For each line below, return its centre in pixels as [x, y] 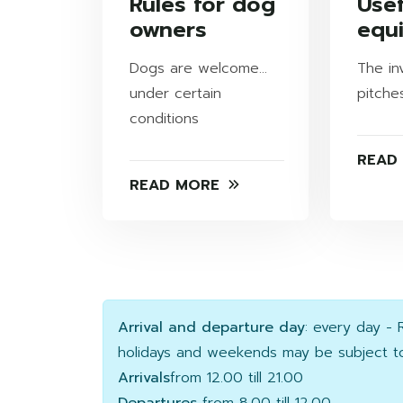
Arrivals [144, 378]
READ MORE [175, 186]
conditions [164, 119]
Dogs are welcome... [198, 69]
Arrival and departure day [211, 328]
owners [168, 30]
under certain [175, 94]
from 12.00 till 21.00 [237, 378]
